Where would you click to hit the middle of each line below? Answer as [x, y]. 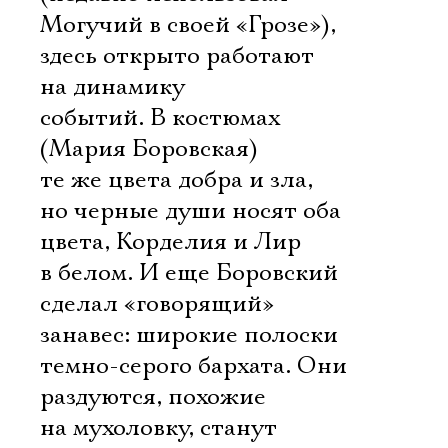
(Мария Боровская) [149, 149]
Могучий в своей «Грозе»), [188, 25]
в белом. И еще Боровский [189, 273]
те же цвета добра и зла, [176, 180]
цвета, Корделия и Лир [170, 242]
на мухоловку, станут [158, 428]
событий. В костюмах [160, 118]
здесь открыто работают [177, 56]
